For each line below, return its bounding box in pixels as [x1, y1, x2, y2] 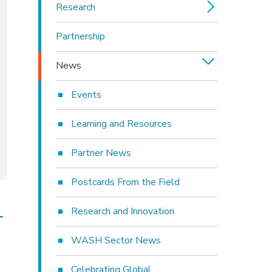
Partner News [70, 146, 131, 160]
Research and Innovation [70, 204, 174, 218]
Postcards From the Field [70, 175, 180, 189]
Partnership [55, 29, 105, 43]
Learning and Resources [70, 117, 172, 131]
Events [70, 87, 101, 101]
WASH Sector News [70, 233, 161, 247]
